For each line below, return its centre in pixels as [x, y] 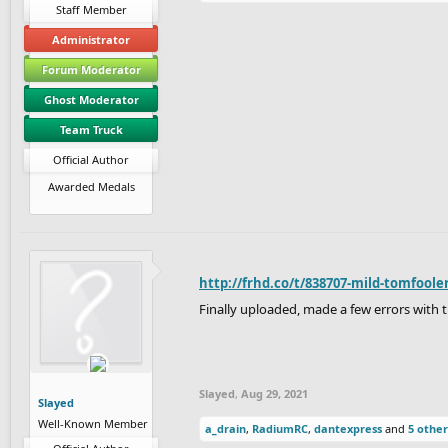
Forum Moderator [91, 69]
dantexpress [348, 428]
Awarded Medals [91, 186]
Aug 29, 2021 [274, 393]
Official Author [91, 159]
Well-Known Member [93, 423]
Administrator [91, 39]
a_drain [225, 428]
